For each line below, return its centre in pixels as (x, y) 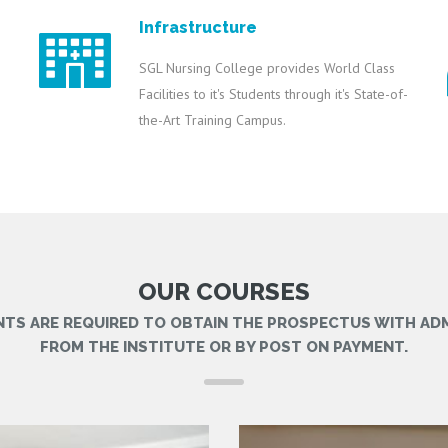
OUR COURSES (224, 291)
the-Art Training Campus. (212, 120)
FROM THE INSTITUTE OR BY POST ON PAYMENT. (224, 347)
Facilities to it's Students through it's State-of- (273, 94)
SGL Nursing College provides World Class (267, 68)
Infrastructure (198, 27)
